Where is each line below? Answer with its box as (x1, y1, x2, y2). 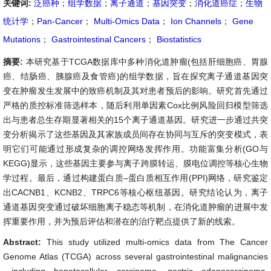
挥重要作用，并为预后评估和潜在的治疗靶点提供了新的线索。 (3, 217, 240, 226)
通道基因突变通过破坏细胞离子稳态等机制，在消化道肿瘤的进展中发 (3, 202, 268, 212)
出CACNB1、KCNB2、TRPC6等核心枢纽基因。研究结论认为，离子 (3, 188, 268, 197)
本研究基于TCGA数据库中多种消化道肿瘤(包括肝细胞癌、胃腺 (25, 57, 269, 67)
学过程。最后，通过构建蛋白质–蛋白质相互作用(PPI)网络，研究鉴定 (3, 173, 268, 183)
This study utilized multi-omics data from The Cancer (46, 237, 268, 247)
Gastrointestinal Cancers (49, 34, 146, 44)
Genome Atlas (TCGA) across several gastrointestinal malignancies (3, 252, 268, 261)
